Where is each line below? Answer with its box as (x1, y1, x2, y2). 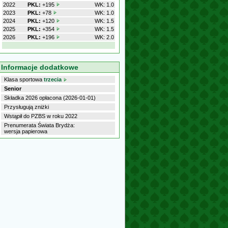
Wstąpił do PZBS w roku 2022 (4, 113, 77, 119)
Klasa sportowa (4, 76, 44, 82)
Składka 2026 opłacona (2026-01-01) (4, 95, 96, 101)
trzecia (44, 76, 62, 82)
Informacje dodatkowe (1, 63, 78, 71)
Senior (4, 85, 21, 92)
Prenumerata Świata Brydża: (4, 122, 75, 128)
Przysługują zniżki (4, 104, 49, 110)
